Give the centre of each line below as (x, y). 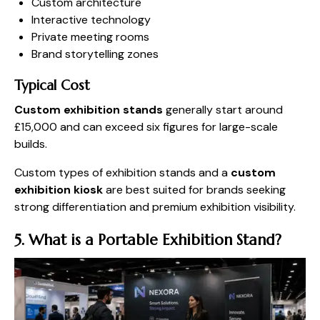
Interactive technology (91, 19)
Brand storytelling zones (95, 54)
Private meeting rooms (90, 36)
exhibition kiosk (59, 189)
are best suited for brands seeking (194, 189)
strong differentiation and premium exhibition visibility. (155, 206)
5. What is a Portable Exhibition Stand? (148, 240)
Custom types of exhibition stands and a (122, 172)
